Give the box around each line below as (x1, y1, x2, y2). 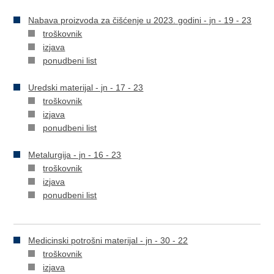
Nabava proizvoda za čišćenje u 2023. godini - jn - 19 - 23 (28, 15, 252, 25)
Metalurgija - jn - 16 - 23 (28, 150, 122, 160)
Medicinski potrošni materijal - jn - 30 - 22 (28, 235, 188, 245)
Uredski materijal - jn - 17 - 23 (28, 83, 144, 92)
